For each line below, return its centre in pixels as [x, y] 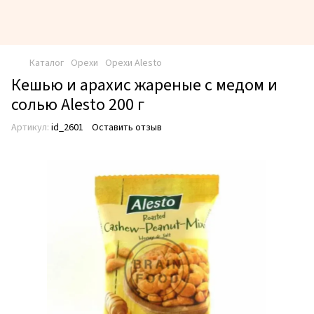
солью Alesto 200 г [78, 105]
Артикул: [30, 128]
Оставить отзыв [127, 128]
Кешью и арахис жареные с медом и [144, 85]
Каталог [47, 63]
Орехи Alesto [134, 63]
